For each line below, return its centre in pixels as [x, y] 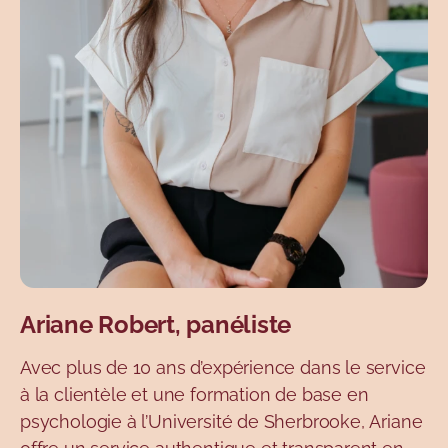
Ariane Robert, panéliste [156, 325]
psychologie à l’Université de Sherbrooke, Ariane [221, 422]
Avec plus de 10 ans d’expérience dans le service [223, 368]
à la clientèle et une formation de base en [194, 395]
